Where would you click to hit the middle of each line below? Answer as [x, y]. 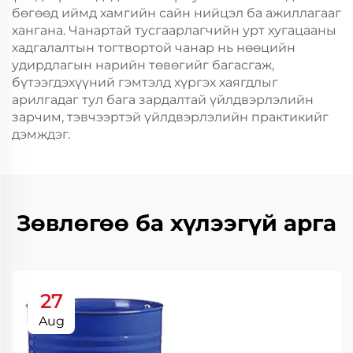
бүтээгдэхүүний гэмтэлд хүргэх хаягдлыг [145, 82]
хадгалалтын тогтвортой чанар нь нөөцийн [154, 48]
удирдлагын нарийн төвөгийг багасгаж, [143, 65]
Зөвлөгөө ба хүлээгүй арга [176, 223]
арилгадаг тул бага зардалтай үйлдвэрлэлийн [163, 100]
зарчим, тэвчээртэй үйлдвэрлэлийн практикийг [170, 117]
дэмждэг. [41, 134]
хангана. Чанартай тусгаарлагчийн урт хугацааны [174, 30]
